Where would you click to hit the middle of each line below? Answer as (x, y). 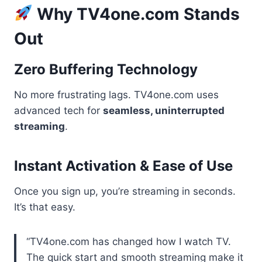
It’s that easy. (45, 207)
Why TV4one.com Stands (136, 14)
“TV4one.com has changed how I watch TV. (129, 241)
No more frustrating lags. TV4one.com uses (116, 94)
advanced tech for (58, 110)
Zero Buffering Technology (106, 69)
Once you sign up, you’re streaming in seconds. (125, 191)
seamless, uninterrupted (164, 110)
